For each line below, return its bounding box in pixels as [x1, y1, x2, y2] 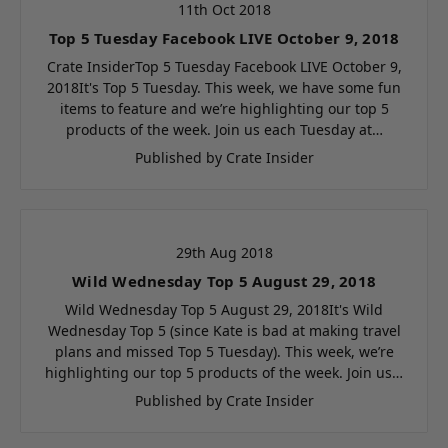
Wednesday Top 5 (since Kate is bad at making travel [47, 320, 401, 340]
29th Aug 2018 [175, 242, 273, 262]
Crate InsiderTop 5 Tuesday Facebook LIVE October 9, [46, 56, 402, 76]
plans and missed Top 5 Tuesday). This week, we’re [54, 341, 394, 361]
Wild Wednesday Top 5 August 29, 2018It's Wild [65, 299, 383, 319]
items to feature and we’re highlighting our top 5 [59, 98, 389, 118]
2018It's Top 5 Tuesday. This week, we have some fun [47, 77, 401, 97]
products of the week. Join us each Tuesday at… [65, 119, 383, 139]
